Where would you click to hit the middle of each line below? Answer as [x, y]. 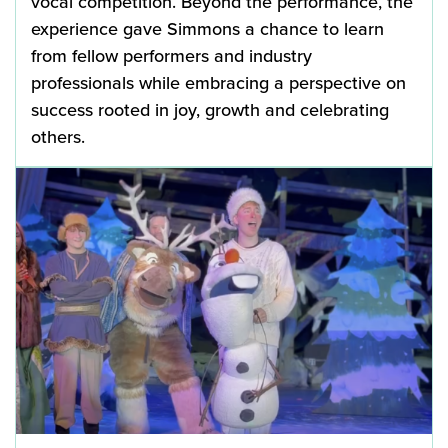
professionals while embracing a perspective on [218, 82]
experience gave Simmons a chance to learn [207, 28]
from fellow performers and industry [171, 55]
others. [58, 136]
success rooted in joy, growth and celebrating [210, 109]
